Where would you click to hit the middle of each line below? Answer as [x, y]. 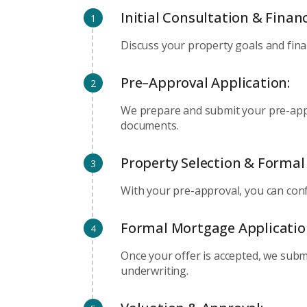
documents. [150, 126]
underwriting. [155, 271]
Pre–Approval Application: [205, 83]
